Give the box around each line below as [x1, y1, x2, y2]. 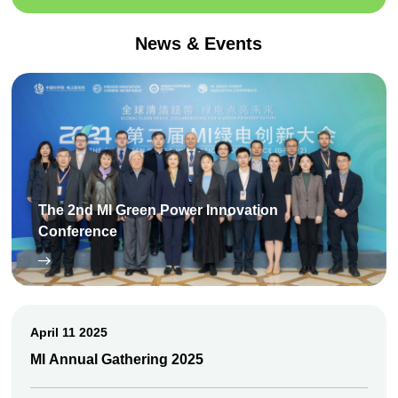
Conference [37, 224, 117, 240]
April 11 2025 [30, 325, 108, 340]
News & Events [135, 34, 263, 54]
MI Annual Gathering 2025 [30, 351, 204, 367]
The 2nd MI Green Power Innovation [37, 203, 278, 219]
